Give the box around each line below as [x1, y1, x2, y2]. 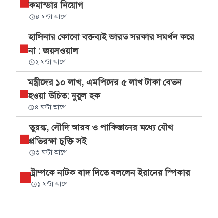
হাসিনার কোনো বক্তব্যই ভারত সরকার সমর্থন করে [28, 32, 195, 42]
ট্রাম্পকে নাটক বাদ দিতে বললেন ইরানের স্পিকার [31, 167, 190, 178]
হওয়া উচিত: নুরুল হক [28, 91, 101, 101]
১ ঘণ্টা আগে [37, 180, 68, 188]
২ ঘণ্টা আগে [35, 58, 66, 66]
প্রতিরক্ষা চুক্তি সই [29, 136, 87, 146]
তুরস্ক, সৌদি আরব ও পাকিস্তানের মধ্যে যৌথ [29, 122, 174, 133]
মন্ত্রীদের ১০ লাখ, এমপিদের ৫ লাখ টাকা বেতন [28, 77, 182, 88]
